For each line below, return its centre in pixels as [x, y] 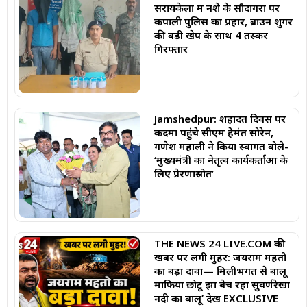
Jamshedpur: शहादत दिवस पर [220, 118]
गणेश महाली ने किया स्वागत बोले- [221, 146]
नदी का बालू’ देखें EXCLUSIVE [216, 298]
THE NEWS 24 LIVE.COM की [219, 243]
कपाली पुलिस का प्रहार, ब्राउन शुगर [223, 22]
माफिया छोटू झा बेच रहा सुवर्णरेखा [222, 284]
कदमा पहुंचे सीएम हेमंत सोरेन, [213, 132]
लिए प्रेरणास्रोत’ [184, 173]
